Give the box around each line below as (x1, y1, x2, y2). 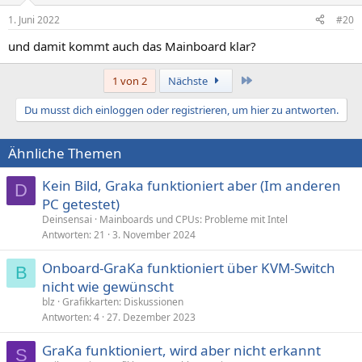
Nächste (167, 73, 210, 88)
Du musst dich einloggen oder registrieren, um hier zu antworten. (23, 102, 339, 117)
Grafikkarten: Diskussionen (62, 294, 183, 309)
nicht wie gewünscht (42, 276, 174, 296)
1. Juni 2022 (8, 12, 60, 27)
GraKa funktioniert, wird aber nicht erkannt (42, 340, 321, 360)
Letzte (253, 72, 284, 87)
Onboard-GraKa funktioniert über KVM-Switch (42, 258, 335, 277)
